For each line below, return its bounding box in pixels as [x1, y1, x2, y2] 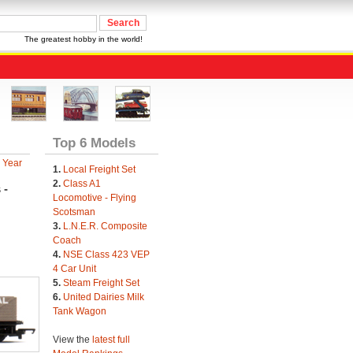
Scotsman [52, 206, 95, 217]
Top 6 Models [52, 135, 136, 150]
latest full [91, 334, 130, 345]
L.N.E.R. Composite [62, 221, 147, 232]
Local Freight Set [62, 164, 136, 175]
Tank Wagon [52, 306, 106, 317]
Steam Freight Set [62, 277, 139, 288]
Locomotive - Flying [52, 192, 136, 203]
